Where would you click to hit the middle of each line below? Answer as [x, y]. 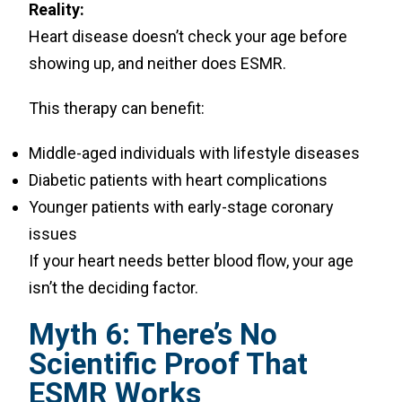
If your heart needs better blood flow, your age [192, 261]
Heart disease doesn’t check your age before [188, 36]
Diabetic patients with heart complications [179, 180]
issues [53, 234]
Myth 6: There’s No [153, 334]
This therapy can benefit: [117, 108]
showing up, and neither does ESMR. [158, 63]
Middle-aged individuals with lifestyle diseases [195, 153]
